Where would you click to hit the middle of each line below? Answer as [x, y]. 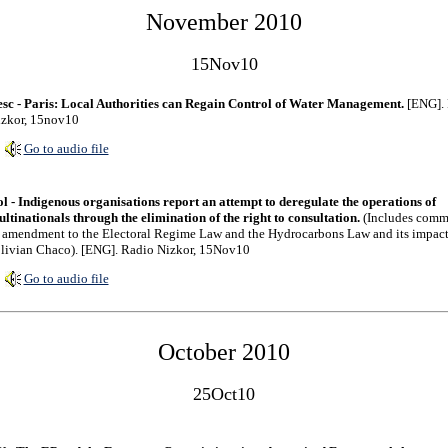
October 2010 [224, 352]
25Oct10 [224, 394]
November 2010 [224, 22]
